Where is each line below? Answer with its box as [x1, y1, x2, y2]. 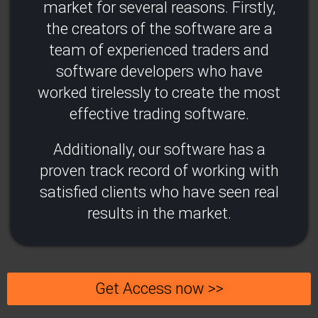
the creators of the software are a [45, 19, 273, 38]
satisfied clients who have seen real [39, 182, 279, 201]
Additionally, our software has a [53, 140, 265, 158]
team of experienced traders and [49, 40, 269, 59]
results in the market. [87, 204, 231, 222]
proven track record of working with [39, 161, 279, 180]
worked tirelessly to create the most [38, 83, 280, 102]
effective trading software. [69, 104, 249, 123]
